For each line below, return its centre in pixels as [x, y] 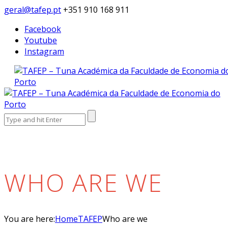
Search [17, 115]
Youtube [41, 40]
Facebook [43, 29]
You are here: [30, 219]
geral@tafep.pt [33, 10]
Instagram [44, 51]
